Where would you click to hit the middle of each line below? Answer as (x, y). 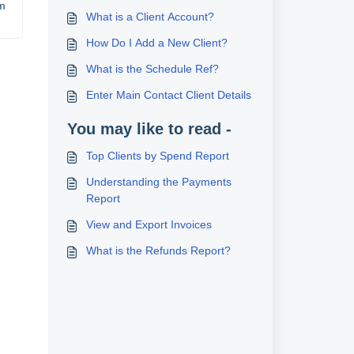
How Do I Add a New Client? (156, 43)
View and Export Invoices (149, 224)
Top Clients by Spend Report (157, 156)
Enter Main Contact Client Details (168, 95)
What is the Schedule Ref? (152, 69)
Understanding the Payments (158, 182)
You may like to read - (149, 129)
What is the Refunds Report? (158, 250)
